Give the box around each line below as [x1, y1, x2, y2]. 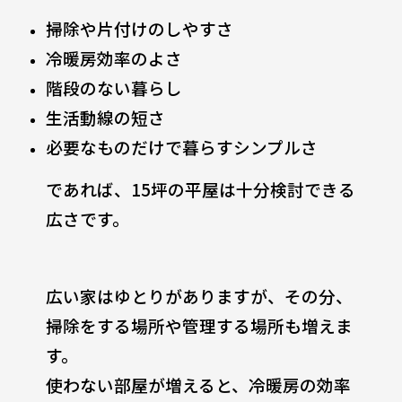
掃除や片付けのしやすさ [45, 16, 233, 41]
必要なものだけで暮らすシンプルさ [45, 135, 318, 160]
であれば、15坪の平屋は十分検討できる [45, 177, 355, 202]
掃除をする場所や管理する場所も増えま [45, 313, 353, 338]
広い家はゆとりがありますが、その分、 [45, 284, 353, 309]
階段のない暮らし [45, 75, 182, 100]
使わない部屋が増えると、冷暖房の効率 [45, 372, 351, 398]
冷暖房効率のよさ [45, 46, 182, 71]
